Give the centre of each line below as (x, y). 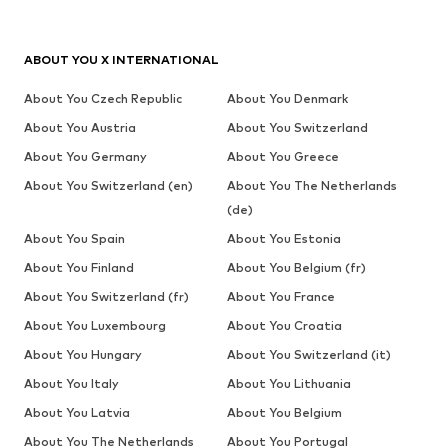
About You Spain (74, 239)
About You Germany (85, 157)
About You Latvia (77, 413)
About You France (280, 297)
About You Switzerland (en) (108, 186)
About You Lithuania (288, 384)
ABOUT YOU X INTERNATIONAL (121, 60)
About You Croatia (284, 326)
